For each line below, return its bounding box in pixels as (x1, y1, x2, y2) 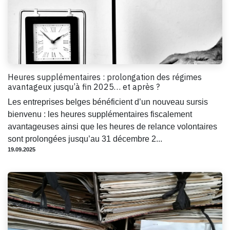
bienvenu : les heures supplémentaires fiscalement (8, 109, 192, 119)
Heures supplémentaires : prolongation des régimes (8, 71, 202, 82)
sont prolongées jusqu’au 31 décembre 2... (8, 134, 162, 143)
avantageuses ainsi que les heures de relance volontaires (8, 122, 217, 131)
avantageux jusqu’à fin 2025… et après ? (8, 81, 160, 92)
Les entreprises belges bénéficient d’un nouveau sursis (8, 97, 208, 106)
